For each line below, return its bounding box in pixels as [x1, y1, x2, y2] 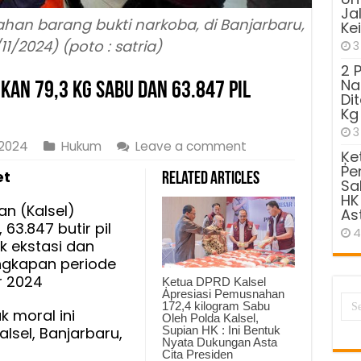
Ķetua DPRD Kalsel [161, 274, 266, 288]
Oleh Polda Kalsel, [161, 310, 259, 325]
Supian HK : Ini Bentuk [161, 322, 280, 337]
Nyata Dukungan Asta [161, 334, 277, 349]
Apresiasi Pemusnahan [161, 286, 284, 301]
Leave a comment [135, 138, 247, 156]
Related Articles [161, 170, 259, 189]
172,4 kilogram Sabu [161, 298, 270, 313]
